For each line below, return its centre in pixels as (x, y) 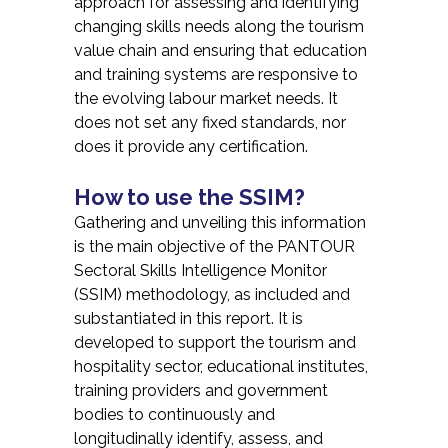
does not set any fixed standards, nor (210, 122)
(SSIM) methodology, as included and (212, 294)
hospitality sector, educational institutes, (221, 366)
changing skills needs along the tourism (219, 26)
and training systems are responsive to (216, 74)
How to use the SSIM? (189, 197)
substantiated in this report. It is (188, 318)
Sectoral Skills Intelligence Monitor (200, 270)
